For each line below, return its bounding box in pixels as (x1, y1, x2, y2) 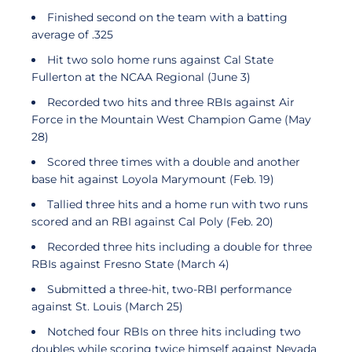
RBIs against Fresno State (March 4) (31, 257, 229, 271)
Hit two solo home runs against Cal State (47, 53, 273, 67)
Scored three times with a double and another (47, 155, 300, 169)
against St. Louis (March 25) (31, 299, 183, 313)
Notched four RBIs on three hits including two (47, 324, 301, 339)
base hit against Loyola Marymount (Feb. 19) (31, 172, 274, 186)
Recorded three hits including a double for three (47, 240, 312, 254)
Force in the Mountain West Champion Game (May (31, 112, 311, 126)
